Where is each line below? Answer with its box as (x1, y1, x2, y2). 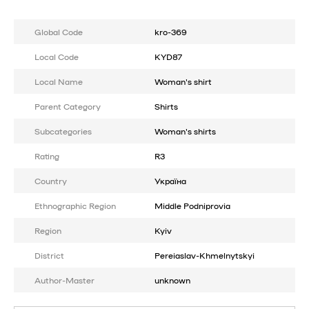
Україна (154, 175, 186, 186)
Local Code (34, 51, 79, 61)
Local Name (34, 76, 83, 86)
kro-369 (154, 26, 187, 37)
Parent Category (34, 101, 101, 111)
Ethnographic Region (34, 200, 116, 210)
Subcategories (34, 126, 92, 136)
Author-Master (34, 275, 94, 285)
